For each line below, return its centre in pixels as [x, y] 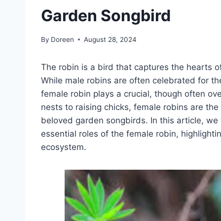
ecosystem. [64, 147]
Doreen [63, 39]
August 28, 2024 [110, 39]
